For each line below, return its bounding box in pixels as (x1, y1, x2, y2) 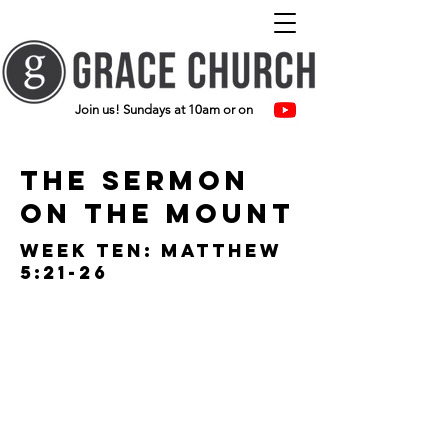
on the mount (20, 196, 295, 230)
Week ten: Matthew (20, 239, 282, 262)
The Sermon (20, 163, 250, 197)
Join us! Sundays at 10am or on (75, 102, 259, 117)
